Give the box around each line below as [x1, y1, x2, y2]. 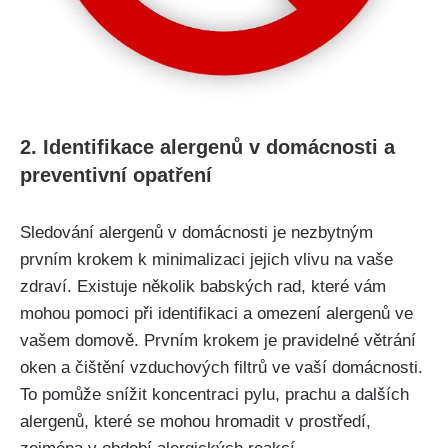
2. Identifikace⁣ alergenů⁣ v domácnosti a [20, 135, 395, 158]
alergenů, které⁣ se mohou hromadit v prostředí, [20, 411, 371, 431]
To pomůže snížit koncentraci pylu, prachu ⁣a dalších [20, 384, 409, 404]
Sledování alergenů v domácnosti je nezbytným [20, 222, 373, 242]
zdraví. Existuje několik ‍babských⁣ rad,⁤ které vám [20, 276, 386, 296]
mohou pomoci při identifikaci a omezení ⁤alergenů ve [20, 303, 413, 323]
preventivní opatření [20, 163, 212, 186]
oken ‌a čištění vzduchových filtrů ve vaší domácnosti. [20, 357, 423, 377]
